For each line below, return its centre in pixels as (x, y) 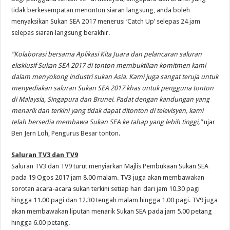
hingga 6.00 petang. (41, 222)
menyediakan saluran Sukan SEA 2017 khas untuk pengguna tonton (113, 88)
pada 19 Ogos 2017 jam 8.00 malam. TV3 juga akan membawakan (108, 177)
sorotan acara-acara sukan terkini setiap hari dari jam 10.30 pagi (106, 188)
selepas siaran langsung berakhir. (61, 32)
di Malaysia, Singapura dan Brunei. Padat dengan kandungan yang (111, 99)
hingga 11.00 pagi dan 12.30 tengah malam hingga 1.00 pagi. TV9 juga (115, 200)
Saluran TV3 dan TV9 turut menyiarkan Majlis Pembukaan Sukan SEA (110, 166)
